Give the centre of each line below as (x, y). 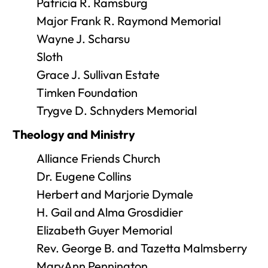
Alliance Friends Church (98, 158)
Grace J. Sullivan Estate (98, 74)
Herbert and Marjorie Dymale (115, 194)
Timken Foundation (87, 92)
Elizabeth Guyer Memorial (104, 230)
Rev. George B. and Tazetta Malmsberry (142, 248)
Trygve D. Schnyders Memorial (117, 110)
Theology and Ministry (74, 134)
